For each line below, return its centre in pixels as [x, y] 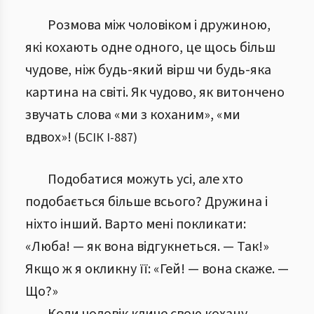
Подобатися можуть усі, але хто [145, 179]
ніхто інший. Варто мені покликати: [136, 224]
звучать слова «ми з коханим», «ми [133, 115]
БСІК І [94, 138]
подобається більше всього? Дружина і [146, 202]
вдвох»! [48, 137]
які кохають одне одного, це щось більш [150, 48]
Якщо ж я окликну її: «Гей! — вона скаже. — [157, 269]
